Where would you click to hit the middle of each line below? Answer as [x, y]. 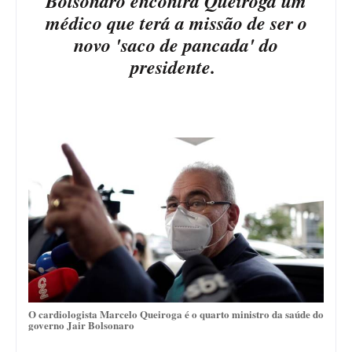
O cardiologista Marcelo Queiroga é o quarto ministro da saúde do [176, 313]
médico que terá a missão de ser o [176, 22]
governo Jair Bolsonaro [81, 324]
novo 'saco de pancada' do [176, 44]
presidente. [176, 66]
